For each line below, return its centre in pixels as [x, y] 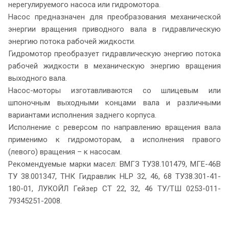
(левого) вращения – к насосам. [65, 152]
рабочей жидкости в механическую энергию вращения [114, 66]
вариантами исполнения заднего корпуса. [82, 115]
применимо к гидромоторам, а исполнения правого [114, 139]
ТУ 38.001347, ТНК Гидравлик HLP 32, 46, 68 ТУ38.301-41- [114, 176]
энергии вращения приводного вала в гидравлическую [114, 29]
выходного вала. [38, 78]
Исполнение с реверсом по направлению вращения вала [114, 127]
